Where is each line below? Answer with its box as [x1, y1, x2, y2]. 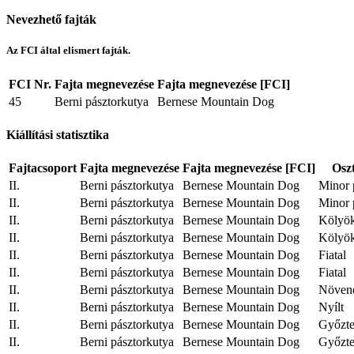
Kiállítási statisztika [6, 127, 109, 141]
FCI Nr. [9, 77, 51, 91]
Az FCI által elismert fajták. [6, 44, 130, 57]
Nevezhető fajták [6, 13, 96, 27]
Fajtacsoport [9, 161, 77, 175]
